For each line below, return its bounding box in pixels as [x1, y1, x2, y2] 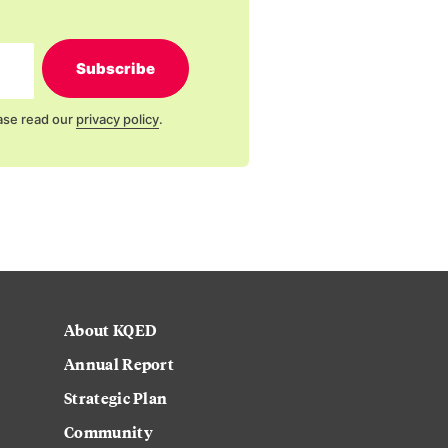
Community [64, 420, 153, 444]
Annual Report [64, 352, 175, 376]
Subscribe [75, 58, 155, 78]
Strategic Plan [64, 386, 168, 410]
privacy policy [75, 110, 159, 127]
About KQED [64, 318, 158, 342]
